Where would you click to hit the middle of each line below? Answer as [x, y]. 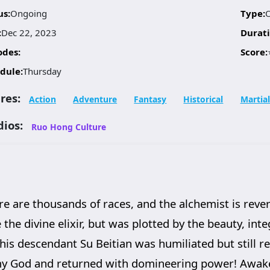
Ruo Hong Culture [69, 127]
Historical [203, 99]
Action [43, 99]
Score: [254, 52]
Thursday [42, 71]
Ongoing [28, 13]
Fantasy [150, 99]
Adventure [95, 99]
